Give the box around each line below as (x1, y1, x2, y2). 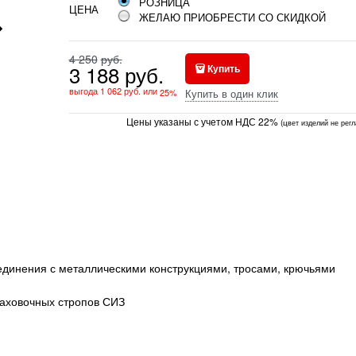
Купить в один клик (184, 85, 278, 101)
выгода (68, 83, 100, 97)
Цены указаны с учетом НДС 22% (126, 114, 278, 128)
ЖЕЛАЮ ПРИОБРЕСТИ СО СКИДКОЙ (138, 9, 326, 25)
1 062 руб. (99, 83, 141, 97)
